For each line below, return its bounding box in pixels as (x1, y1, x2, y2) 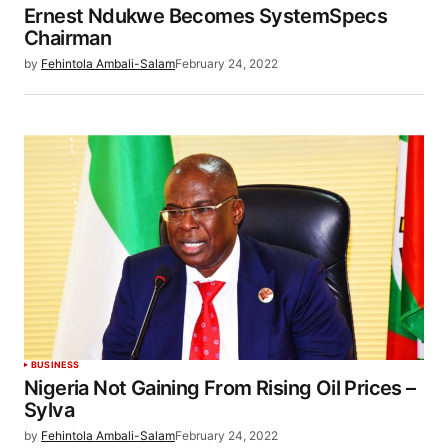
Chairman (24, 25, 112, 50)
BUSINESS (31, 359, 80, 371)
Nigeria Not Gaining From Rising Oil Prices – (24, 376, 416, 401)
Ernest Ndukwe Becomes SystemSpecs (24, 3, 388, 28)
